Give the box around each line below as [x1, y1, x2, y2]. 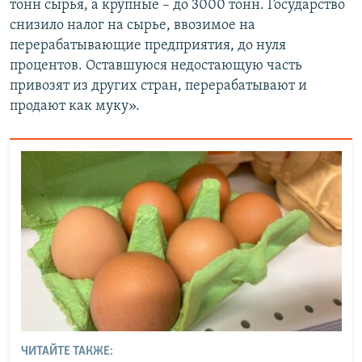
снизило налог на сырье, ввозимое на [10, 18, 255, 34]
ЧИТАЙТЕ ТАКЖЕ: [20, 345, 113, 359]
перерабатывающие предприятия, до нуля [10, 38, 286, 54]
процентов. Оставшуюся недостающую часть [10, 58, 302, 74]
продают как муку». [10, 99, 140, 115]
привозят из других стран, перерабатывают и [10, 78, 307, 95]
